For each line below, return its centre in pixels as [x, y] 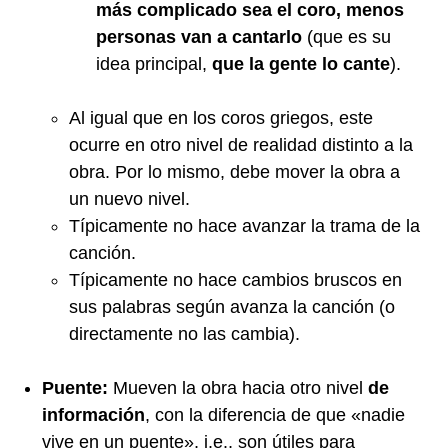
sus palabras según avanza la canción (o [232, 307]
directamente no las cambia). [184, 334]
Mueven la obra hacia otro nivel [240, 388]
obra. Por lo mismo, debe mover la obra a [234, 172]
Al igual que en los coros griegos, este [221, 118]
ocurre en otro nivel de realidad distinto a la [241, 145]
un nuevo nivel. [129, 199]
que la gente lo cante [301, 64]
